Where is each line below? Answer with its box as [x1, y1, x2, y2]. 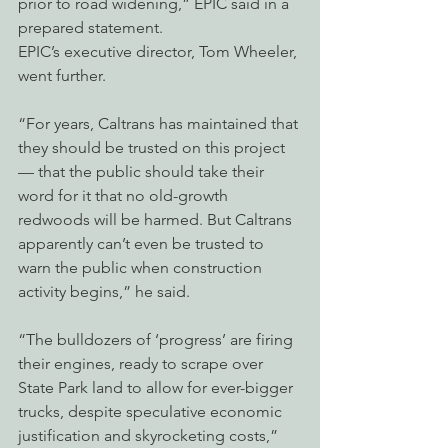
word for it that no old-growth [18, 186, 232, 205]
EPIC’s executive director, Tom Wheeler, [18, 42, 301, 61]
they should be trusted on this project [18, 138, 289, 157]
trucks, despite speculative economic [18, 402, 286, 421]
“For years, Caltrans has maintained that [18, 114, 302, 133]
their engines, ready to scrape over [18, 354, 267, 373]
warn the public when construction [18, 258, 266, 277]
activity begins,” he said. [18, 282, 190, 301]
